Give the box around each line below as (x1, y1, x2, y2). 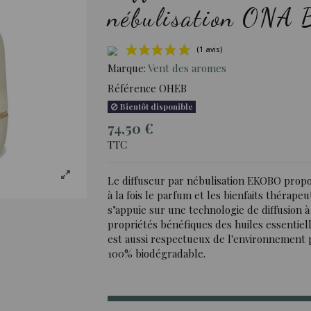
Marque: (108, 61, 146, 76)
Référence (108, 81, 156, 95)
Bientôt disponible (117, 101, 193, 112)
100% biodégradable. (108, 246, 205, 260)
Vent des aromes (148, 61, 226, 76)
